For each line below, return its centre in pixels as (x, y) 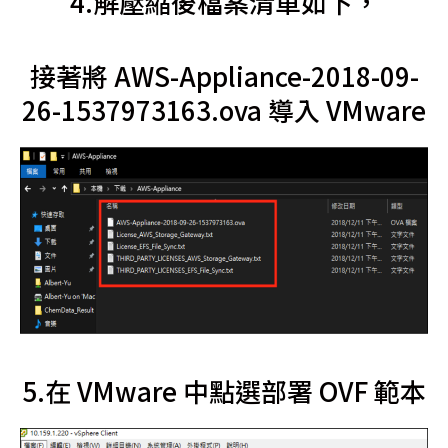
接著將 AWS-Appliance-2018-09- (224, 76)
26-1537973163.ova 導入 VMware (224, 110)
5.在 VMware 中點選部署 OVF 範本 (224, 391)
